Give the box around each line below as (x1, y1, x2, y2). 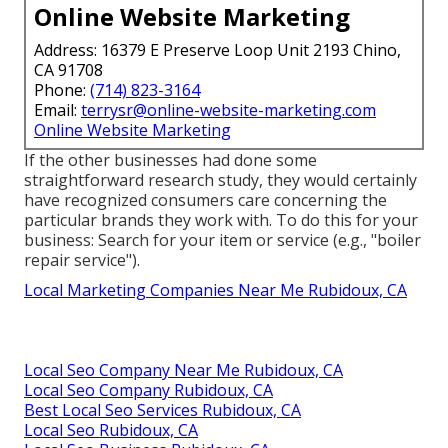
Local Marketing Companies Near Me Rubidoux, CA (24, 278, 407, 301)
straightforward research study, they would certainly (24, 168, 417, 191)
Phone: (34, 78, 90, 101)
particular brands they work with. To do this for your (24, 208, 418, 231)
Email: (34, 98, 81, 121)
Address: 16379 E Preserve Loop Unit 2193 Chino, (34, 38, 401, 61)
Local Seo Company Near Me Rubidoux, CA (24, 358, 343, 381)
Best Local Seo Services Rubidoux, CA (24, 398, 301, 421)
